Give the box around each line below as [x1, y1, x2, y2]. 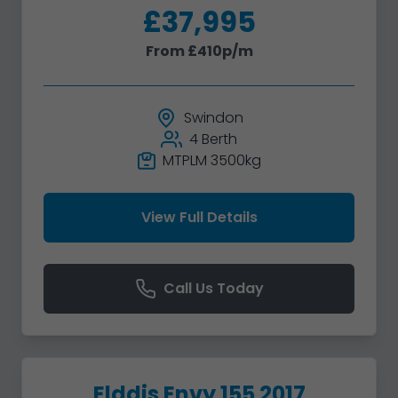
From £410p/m [145, 41, 253, 62]
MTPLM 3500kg [162, 150, 261, 171]
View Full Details [140, 207, 258, 228]
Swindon [183, 107, 243, 129]
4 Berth [189, 129, 237, 150]
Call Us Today [163, 278, 264, 299]
